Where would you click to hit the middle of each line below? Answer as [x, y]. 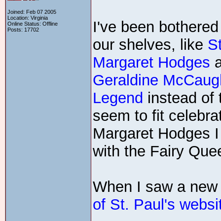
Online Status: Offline [33, 24]
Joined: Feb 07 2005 [32, 12]
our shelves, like [150, 45]
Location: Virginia [28, 18]
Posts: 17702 [23, 30]
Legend [118, 98]
